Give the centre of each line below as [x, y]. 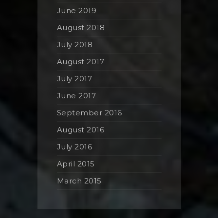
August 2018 [81, 28]
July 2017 [74, 79]
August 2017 [80, 62]
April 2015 [76, 164]
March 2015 [79, 181]
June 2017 [76, 96]
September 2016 [89, 113]
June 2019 [76, 11]
